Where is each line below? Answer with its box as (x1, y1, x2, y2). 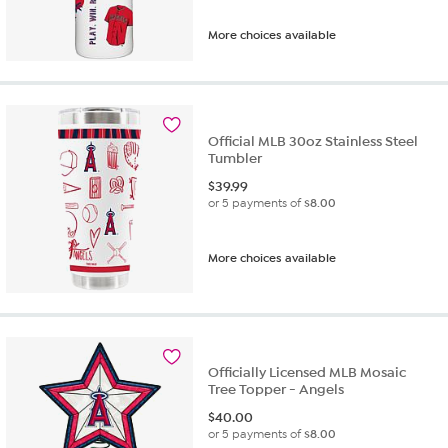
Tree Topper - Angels (208, 381, 345, 399)
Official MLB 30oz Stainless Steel (208, 132, 419, 150)
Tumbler (208, 149, 263, 167)
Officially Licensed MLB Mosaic (208, 364, 407, 382)
